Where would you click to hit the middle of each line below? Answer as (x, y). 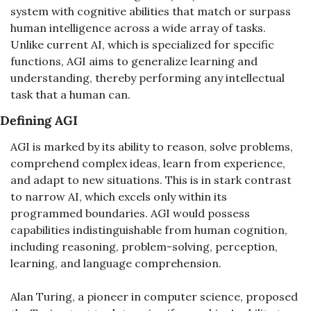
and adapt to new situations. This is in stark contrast (151, 180)
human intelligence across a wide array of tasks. (138, 28)
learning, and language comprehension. (116, 263)
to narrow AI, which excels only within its (119, 196)
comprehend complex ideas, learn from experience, (148, 163)
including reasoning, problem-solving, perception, (144, 246)
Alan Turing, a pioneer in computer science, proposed (154, 296)
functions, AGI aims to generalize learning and (134, 61)
